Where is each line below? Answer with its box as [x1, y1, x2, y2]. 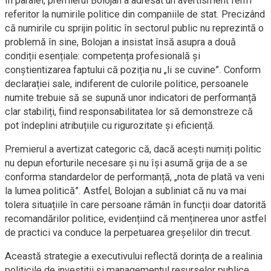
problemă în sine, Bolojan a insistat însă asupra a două [5, 36, 236, 48]
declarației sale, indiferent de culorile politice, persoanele [5, 78, 249, 90]
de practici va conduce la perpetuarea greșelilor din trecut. [5, 227, 252, 238]
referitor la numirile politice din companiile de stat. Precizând [5, 8, 265, 20]
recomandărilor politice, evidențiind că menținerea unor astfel [5, 213, 266, 224]
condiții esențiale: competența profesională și [5, 50, 200, 62]
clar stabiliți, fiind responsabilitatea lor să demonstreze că [5, 106, 253, 117]
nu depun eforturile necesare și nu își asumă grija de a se [5, 157, 247, 169]
